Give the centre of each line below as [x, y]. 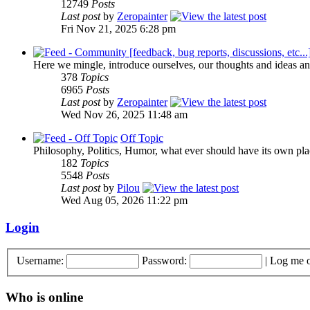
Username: [40, 261]
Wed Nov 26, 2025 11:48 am [124, 115]
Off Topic [142, 138]
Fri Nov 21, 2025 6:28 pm [118, 29]
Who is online [44, 298]
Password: [164, 261]
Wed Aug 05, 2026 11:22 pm [124, 201]
